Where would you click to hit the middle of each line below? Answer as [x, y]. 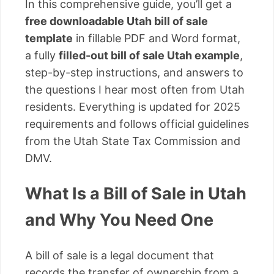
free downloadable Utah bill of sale [117, 21]
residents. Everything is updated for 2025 [133, 106]
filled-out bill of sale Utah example [149, 55]
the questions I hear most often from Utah [135, 89]
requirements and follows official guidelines [137, 124]
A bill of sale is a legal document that [120, 255]
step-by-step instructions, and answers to [134, 72]
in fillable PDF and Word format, [157, 38]
